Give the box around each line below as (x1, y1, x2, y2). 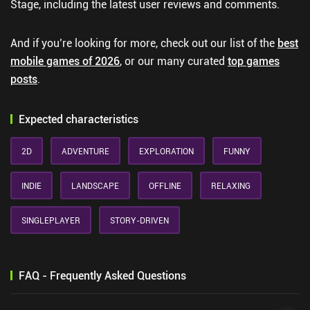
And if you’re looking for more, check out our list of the (10, 35, 277, 51)
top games (228, 53, 280, 69)
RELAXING (211, 180, 250, 191)
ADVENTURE (62, 145, 109, 156)
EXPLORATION (139, 145, 194, 156)
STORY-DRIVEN (110, 215, 169, 226)
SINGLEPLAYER (21, 215, 80, 226)
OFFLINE (149, 180, 181, 191)
